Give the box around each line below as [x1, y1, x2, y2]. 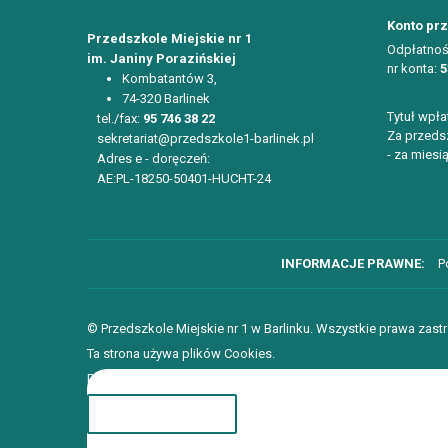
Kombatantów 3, [122, 71, 217, 86]
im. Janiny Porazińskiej [87, 51, 236, 66]
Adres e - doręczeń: [97, 151, 210, 166]
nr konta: [387, 61, 440, 76]
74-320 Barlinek [122, 91, 210, 106]
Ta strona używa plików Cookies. [87, 346, 275, 361]
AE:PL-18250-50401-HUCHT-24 [97, 171, 271, 186]
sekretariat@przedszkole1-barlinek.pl [97, 131, 314, 146]
